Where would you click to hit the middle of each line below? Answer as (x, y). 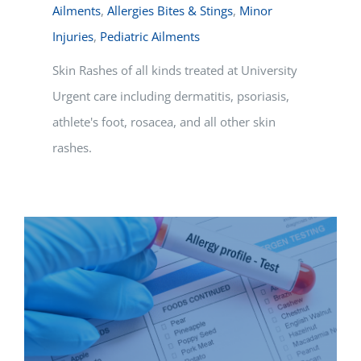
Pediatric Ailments (150, 37)
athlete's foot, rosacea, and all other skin (164, 122)
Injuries (73, 37)
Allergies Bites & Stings (170, 11)
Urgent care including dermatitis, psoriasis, (171, 96)
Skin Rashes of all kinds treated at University (175, 71)
